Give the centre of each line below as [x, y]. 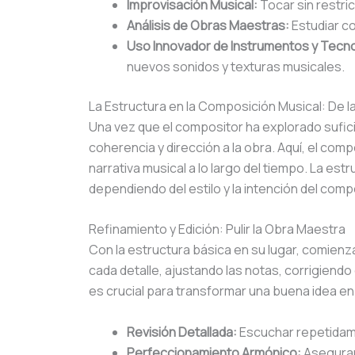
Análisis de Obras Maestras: [208, 25]
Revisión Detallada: [182, 332]
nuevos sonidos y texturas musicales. [236, 66]
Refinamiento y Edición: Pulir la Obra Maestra [217, 229]
